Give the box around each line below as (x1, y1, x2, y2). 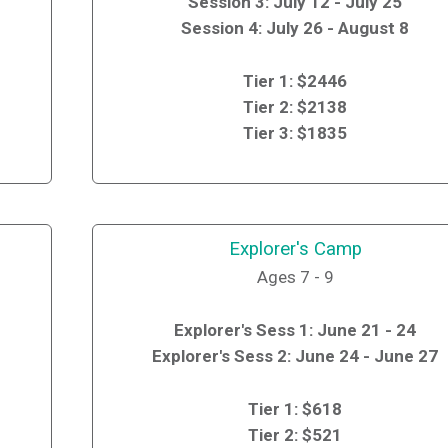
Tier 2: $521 (248, 424, 343, 445)
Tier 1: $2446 (243, 71, 348, 92)
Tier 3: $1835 (243, 123, 348, 144)
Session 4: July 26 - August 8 (181, 18, 410, 39)
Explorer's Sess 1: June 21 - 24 (174, 320, 417, 341)
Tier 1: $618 (248, 398, 343, 419)
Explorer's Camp (228, 238, 362, 261)
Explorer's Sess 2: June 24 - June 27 (152, 346, 439, 367)
